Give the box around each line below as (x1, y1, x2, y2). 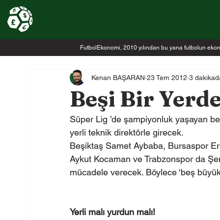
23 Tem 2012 (146, 73, 187, 82)
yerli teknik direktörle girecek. (69, 127, 184, 137)
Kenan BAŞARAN (91, 73, 145, 82)
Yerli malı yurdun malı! (69, 207, 155, 217)
